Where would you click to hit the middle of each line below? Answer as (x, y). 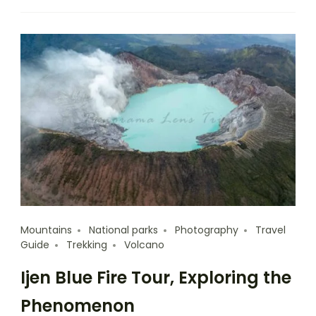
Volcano (144, 244)
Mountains (46, 230)
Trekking (87, 244)
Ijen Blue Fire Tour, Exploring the (156, 277)
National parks (123, 230)
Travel (271, 230)
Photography (207, 230)
